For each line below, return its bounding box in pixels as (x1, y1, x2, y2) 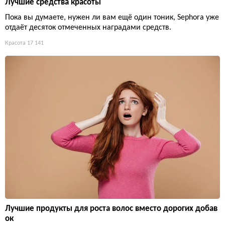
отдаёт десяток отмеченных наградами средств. (5, 23, 171, 32)
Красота (5, 40, 26, 46)
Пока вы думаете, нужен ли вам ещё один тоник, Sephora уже (5, 13, 219, 22)
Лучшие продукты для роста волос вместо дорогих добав (5, 204, 217, 213)
